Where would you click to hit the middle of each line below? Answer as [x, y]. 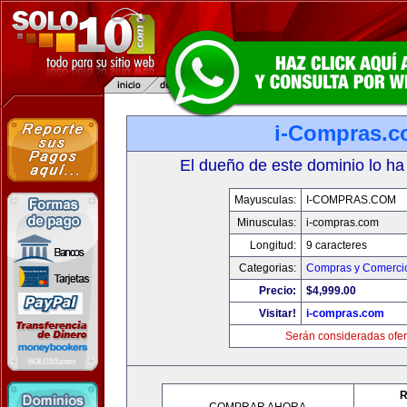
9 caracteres [336, 245]
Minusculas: [266, 223]
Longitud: [273, 245]
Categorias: [267, 268]
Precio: [277, 291]
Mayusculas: [265, 200]
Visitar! [277, 313]
